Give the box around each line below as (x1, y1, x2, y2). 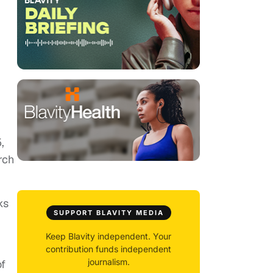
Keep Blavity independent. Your (46, 231, 171, 242)
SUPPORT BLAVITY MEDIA (53, 208, 164, 218)
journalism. (87, 257, 130, 268)
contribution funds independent (46, 244, 171, 255)
